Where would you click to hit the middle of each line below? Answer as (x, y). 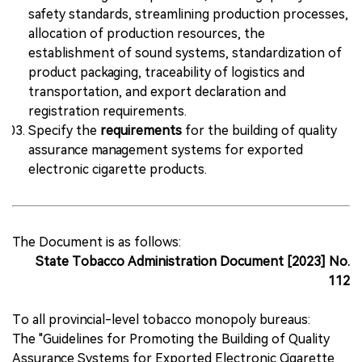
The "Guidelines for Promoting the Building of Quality (171, 339)
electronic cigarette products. (118, 169)
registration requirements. (107, 111)
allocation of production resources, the (147, 34)
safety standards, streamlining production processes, (188, 14)
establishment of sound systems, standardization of (185, 53)
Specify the (64, 130)
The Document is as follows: (97, 242)
